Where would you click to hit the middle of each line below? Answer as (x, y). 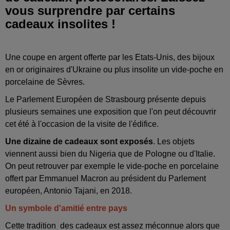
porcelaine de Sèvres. (45, 82)
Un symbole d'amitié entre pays (66, 208)
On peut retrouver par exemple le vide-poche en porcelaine (112, 166)
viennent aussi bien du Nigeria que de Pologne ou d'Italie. (110, 154)
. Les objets (174, 141)
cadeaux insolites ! (60, 24)
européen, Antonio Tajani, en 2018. (69, 190)
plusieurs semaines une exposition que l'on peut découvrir (111, 111)
